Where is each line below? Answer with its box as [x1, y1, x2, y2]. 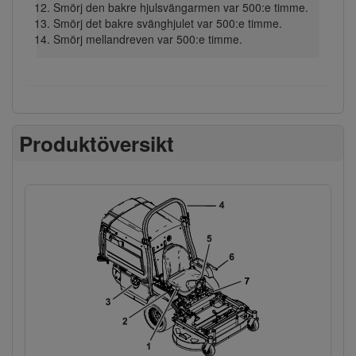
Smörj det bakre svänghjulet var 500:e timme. [52, 14, 282, 31]
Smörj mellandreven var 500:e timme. [52, 30, 242, 47]
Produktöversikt [19, 128, 175, 158]
